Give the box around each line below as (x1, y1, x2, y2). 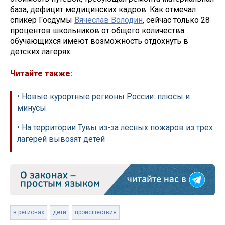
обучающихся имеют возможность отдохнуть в (10, 36, 188, 46)
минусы (17, 103, 46, 114)
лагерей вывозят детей (17, 134, 105, 144)
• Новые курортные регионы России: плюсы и (17, 92, 190, 102)
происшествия (75, 209, 117, 216)
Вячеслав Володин (74, 15, 143, 25)
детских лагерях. (10, 46, 72, 56)
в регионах (13, 209, 44, 216)
